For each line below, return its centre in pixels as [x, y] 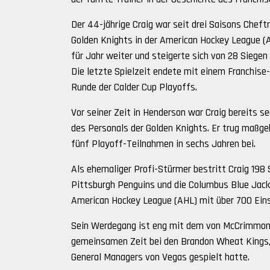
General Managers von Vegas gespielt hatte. [160, 258]
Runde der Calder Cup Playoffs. [134, 88]
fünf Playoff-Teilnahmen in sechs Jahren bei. [163, 144]
